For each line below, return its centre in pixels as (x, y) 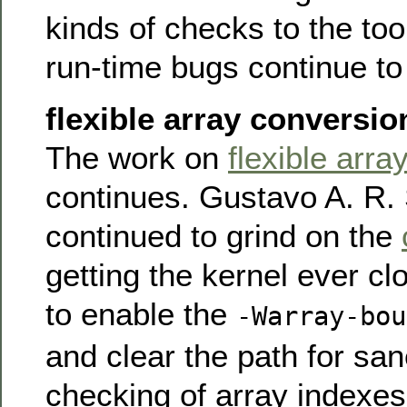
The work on (137, 158)
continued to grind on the (223, 236)
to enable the (141, 314)
